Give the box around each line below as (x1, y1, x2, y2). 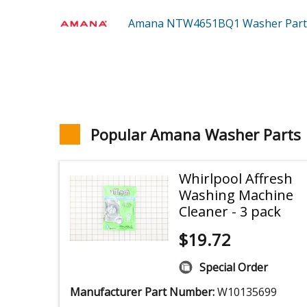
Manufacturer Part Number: (70, 284, 217, 300)
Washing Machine (178, 186, 293, 205)
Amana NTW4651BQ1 (128, 16, 243, 32)
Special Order (199, 260, 268, 275)
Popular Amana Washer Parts (90, 124, 301, 145)
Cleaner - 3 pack (178, 202, 281, 221)
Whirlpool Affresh (178, 169, 293, 188)
